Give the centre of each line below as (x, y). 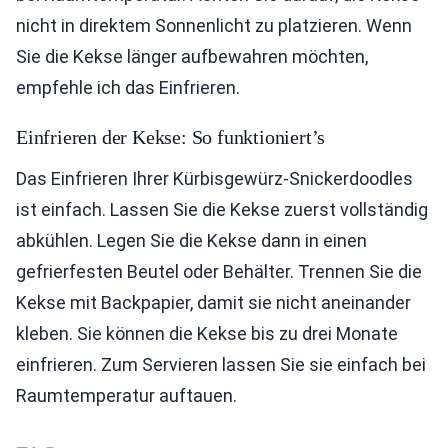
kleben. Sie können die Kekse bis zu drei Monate (207, 334)
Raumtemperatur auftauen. (126, 396)
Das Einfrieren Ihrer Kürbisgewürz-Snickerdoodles (214, 179)
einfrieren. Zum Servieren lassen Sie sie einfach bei (221, 365)
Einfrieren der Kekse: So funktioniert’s (171, 137)
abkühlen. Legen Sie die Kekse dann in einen (191, 241)
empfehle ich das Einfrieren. (128, 88)
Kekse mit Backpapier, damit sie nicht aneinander (213, 303)
